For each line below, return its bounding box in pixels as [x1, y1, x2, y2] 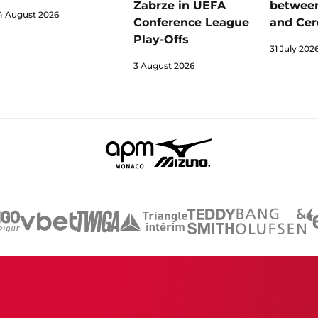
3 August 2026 [133, 60, 194, 72]
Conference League [133, 16, 249, 30]
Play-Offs [133, 33, 189, 47]
